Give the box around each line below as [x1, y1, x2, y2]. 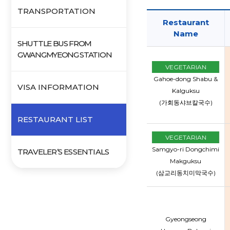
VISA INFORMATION [17, 82, 99, 92]
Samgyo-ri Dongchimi [152, 145, 219, 153]
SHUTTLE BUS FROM [17, 39, 92, 48]
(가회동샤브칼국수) [159, 99, 213, 106]
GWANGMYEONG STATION [17, 50, 112, 60]
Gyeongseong [165, 215, 206, 223]
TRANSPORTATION [17, 6, 95, 16]
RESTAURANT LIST [17, 114, 93, 124]
